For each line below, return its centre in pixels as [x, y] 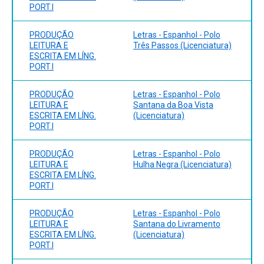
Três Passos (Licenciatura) [182, 45]
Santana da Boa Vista [173, 105]
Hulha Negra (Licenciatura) [182, 164]
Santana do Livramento [177, 224]
